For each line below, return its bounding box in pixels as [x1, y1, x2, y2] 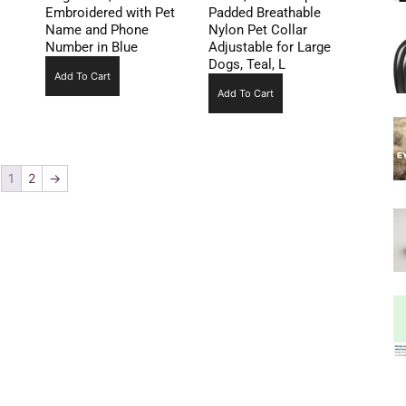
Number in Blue [44, 39, 138, 56]
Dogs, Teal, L [208, 56, 285, 73]
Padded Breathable [208, 5, 321, 22]
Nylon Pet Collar [208, 22, 307, 39]
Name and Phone [44, 22, 149, 39]
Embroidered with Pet [44, 5, 175, 22]
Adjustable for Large [208, 39, 331, 56]
